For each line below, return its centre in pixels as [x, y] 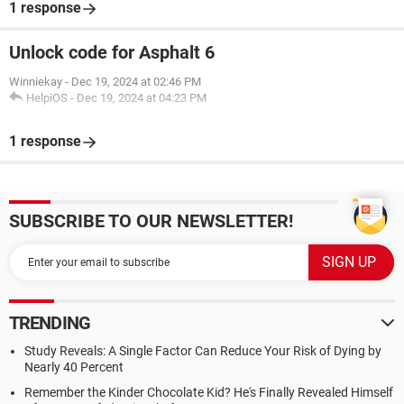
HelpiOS [47, 98]
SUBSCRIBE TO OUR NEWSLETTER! [151, 221]
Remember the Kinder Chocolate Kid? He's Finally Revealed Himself [209, 392]
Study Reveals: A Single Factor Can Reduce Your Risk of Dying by [203, 351]
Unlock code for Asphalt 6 [112, 52]
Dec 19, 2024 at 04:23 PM [142, 98]
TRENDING [50, 323]
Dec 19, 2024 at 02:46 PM [136, 82]
